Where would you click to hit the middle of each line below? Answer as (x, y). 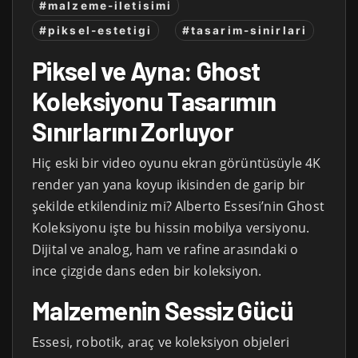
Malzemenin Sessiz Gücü (163, 310)
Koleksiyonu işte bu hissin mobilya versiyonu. (171, 227)
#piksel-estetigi (95, 30)
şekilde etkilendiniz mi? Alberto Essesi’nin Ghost (178, 206)
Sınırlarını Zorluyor (133, 131)
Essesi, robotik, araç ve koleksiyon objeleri (161, 342)
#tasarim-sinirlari (245, 30)
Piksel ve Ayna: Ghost (146, 70)
